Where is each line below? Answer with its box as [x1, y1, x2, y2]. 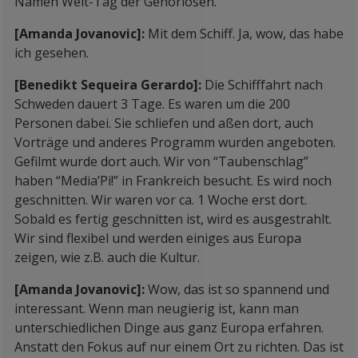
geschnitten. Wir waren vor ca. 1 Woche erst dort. [14, 191, 307, 209]
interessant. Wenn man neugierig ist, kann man [14, 300, 299, 317]
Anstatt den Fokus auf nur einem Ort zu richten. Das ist [14, 338, 344, 356]
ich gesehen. [14, 44, 89, 62]
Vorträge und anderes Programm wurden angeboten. [14, 133, 336, 151]
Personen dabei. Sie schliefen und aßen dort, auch [14, 114, 313, 132]
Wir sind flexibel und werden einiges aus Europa [14, 229, 301, 247]
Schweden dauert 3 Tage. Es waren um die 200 [14, 95, 290, 113]
